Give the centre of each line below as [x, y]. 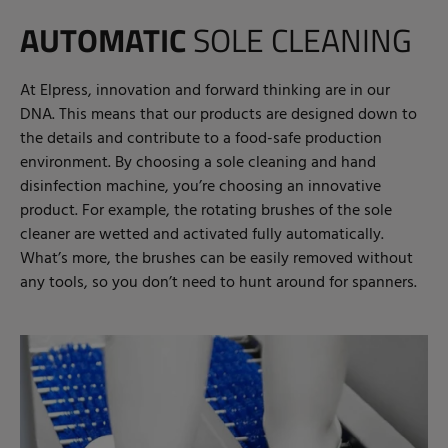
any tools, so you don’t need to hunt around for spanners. [218, 282]
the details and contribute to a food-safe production [201, 138]
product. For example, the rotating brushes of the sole [206, 210]
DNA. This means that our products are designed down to [218, 114]
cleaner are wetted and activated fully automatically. [202, 234]
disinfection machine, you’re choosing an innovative [200, 186]
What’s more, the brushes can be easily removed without [216, 258]
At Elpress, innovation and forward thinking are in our [205, 90]
